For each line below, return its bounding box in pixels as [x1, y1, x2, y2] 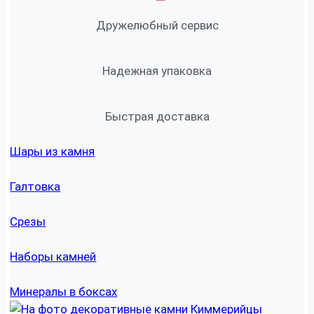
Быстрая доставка [104, 109, 210, 124]
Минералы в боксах [10, 285, 118, 299]
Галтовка [10, 179, 61, 194]
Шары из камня [10, 144, 95, 159]
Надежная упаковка [102, 64, 212, 78]
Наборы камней [10, 250, 97, 264]
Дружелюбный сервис [95, 18, 219, 33]
